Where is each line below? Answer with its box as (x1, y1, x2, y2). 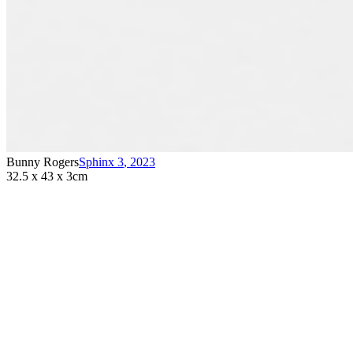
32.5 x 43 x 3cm (6, 169, 87, 183)
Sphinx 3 (79, 154, 124, 169)
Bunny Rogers (6, 154, 79, 169)
